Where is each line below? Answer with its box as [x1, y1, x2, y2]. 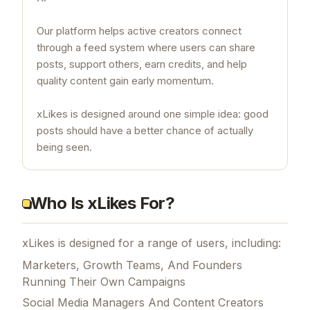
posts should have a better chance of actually [37, 123, 253, 137]
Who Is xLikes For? [30, 192, 175, 213]
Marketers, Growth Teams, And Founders [22, 257, 242, 272]
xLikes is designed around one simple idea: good [37, 107, 268, 120]
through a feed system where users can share [37, 40, 255, 54]
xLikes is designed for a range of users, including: [22, 235, 281, 250]
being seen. [37, 140, 92, 154]
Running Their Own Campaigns [22, 274, 185, 289]
